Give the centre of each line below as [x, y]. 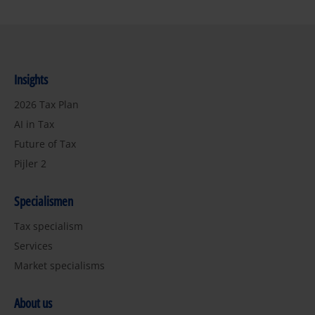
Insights [31, 79]
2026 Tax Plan [46, 104]
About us [33, 303]
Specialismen [44, 201]
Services [33, 245]
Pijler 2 [30, 163]
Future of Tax [45, 143]
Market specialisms [59, 265]
